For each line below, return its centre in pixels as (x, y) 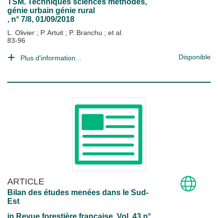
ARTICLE (26, 181)
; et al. (114, 33)
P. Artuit (53, 33)
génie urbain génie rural (51, 10)
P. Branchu (87, 33)
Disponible (195, 57)
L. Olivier (22, 33)
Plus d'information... (51, 58)
